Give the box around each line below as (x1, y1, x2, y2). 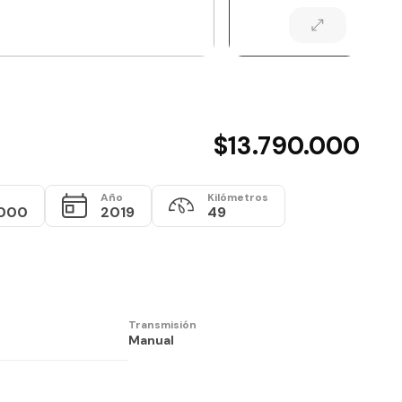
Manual (127, 331, 174, 348)
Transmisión (127, 317, 197, 332)
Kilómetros (207, 189, 268, 205)
